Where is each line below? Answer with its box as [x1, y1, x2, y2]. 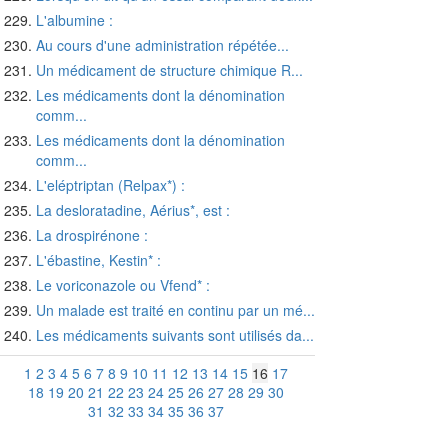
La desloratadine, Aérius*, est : [36, 200, 230, 221]
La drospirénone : [36, 225, 148, 246]
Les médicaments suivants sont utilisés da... [36, 325, 314, 346]
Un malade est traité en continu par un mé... [36, 300, 315, 321]
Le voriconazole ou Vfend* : [36, 275, 210, 296]
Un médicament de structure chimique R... [36, 60, 303, 81]
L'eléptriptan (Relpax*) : [36, 175, 185, 196]
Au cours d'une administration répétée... [36, 35, 289, 56]
